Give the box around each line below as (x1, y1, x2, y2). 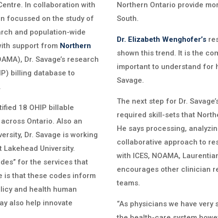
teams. (117, 178, 141, 187)
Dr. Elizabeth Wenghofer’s (117, 35, 207, 44)
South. (117, 14, 139, 23)
